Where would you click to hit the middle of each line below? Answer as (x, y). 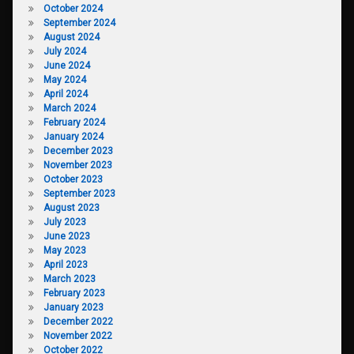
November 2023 (77, 165)
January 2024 (73, 136)
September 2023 (79, 193)
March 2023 (69, 279)
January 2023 (73, 307)
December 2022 (78, 321)
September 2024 (79, 23)
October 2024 (73, 8)
